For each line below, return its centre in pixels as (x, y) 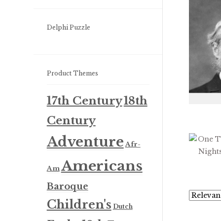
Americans (102, 166)
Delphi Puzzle (68, 28)
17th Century (84, 101)
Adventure (85, 142)
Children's (79, 205)
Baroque (67, 187)
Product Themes (72, 74)
